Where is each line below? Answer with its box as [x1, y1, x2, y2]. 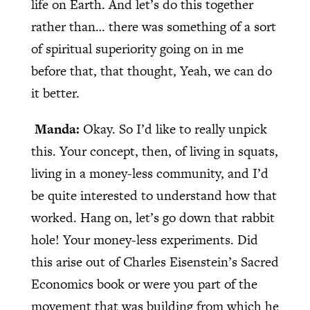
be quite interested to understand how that [30, 186, 277, 206]
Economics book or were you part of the [30, 275, 257, 294]
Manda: [34, 120, 83, 139]
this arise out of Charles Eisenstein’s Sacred [30, 253, 279, 272]
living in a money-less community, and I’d [30, 164, 268, 183]
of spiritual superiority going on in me [30, 39, 244, 59]
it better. [30, 84, 80, 103]
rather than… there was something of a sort [30, 17, 276, 37]
